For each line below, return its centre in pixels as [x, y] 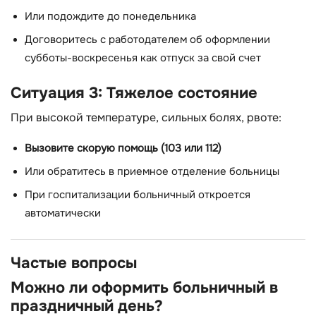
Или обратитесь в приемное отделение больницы [152, 172]
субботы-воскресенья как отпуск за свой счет [143, 59]
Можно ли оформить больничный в [144, 288]
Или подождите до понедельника [110, 16]
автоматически [63, 214]
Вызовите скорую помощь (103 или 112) [123, 148]
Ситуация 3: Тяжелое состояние [134, 92]
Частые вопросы [74, 263]
